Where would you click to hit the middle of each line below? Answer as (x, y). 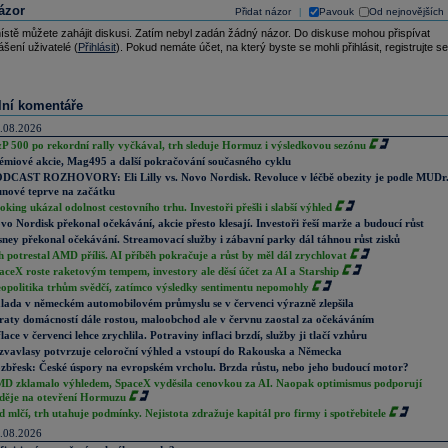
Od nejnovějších (406, 11)
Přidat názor (262, 11)
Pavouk (336, 11)
